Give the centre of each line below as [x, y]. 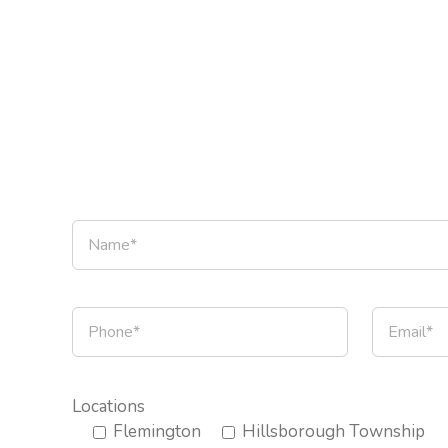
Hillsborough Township [333, 431]
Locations [108, 406]
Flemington [156, 431]
